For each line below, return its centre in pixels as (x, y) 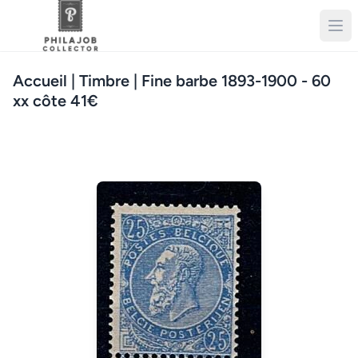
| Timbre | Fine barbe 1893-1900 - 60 (199, 81)
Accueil (40, 81)
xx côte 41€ (56, 101)
